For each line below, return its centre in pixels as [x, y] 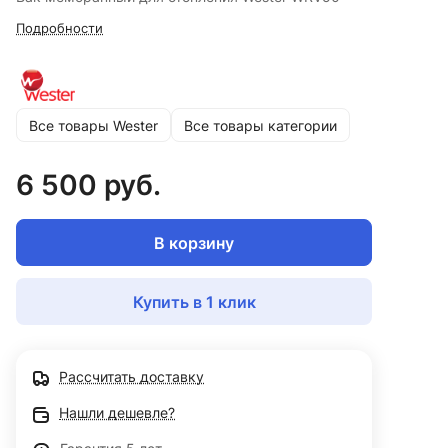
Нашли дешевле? [117, 413]
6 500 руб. [88, 185]
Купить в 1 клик [194, 301]
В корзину [194, 242]
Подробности [59, 28]
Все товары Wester [93, 125]
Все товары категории [260, 125]
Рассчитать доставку [131, 377]
